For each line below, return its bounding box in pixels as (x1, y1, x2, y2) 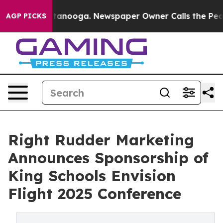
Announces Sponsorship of (8, 148, 209, 167)
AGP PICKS (6, 11, 46, 20)
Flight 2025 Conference (8, 184, 181, 203)
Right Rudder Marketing (8, 130, 194, 149)
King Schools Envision (8, 166, 176, 185)
